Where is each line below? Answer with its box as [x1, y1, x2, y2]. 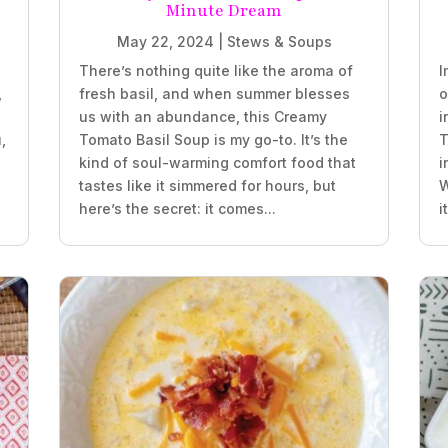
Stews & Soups [226, 33, 332, 51]
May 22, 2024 [116, 33, 214, 51]
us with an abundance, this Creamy [78, 108, 327, 126]
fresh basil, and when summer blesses [78, 85, 350, 103]
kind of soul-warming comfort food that [78, 154, 356, 172]
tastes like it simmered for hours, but [78, 177, 336, 195]
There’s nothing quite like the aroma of [78, 62, 353, 80]
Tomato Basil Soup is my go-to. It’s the [78, 131, 348, 149]
